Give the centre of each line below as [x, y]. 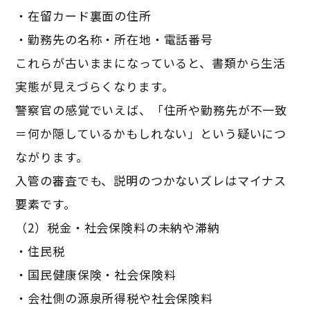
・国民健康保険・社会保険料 [96, 274]
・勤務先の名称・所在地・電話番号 [115, 39]
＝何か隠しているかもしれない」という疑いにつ [151, 133]
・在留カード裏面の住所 [83, 15]
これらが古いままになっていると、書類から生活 [151, 62]
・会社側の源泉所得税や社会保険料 [115, 298]
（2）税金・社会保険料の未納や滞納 [118, 227]
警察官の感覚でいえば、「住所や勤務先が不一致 [152, 109]
